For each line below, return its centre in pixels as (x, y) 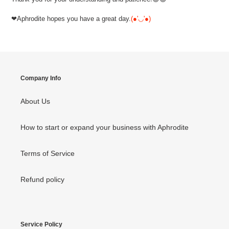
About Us (35, 101)
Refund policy (42, 179)
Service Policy (41, 224)
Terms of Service (48, 153)
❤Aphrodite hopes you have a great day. (71, 19)
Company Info (41, 78)
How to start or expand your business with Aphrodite (105, 127)
